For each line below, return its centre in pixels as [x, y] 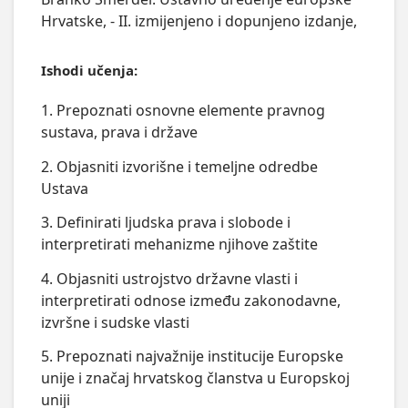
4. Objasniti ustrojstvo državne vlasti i [169, 278]
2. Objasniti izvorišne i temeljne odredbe [179, 166]
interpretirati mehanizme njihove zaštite [179, 245]
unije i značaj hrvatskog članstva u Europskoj [195, 378]
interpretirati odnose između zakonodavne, [190, 300]
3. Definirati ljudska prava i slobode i [165, 223]
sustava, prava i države [119, 133]
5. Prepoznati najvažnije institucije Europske [192, 357]
